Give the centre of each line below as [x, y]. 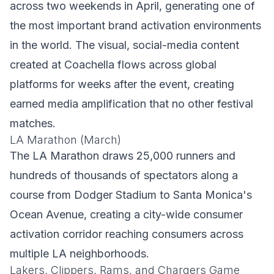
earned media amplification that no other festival [131, 104]
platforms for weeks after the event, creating [122, 84]
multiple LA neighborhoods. [80, 254]
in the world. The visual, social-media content [124, 45]
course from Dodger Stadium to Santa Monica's [131, 195]
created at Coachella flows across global [113, 65]
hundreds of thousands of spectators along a [124, 175]
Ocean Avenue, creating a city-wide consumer [126, 214]
